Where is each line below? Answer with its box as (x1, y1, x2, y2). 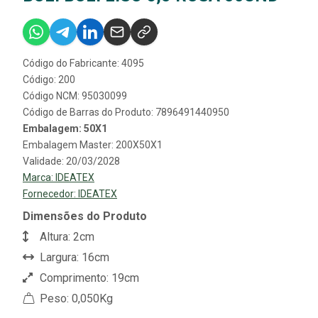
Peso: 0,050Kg (37, 291, 113, 305)
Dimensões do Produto (23, 209, 147, 223)
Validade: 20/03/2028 (23, 155, 120, 167)
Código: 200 (23, 73, 75, 85)
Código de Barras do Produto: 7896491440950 (23, 106, 229, 118)
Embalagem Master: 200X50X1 (23, 138, 163, 150)
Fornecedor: (23, 187, 78, 199)
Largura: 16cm (37, 250, 109, 264)
